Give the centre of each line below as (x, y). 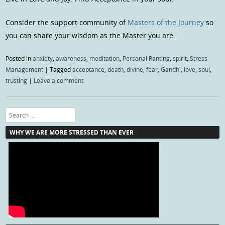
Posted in (19, 59)
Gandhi (171, 70)
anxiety (43, 59)
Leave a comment (59, 81)
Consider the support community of (67, 23)
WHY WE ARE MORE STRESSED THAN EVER (72, 133)
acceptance (89, 70)
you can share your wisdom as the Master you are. (91, 36)
